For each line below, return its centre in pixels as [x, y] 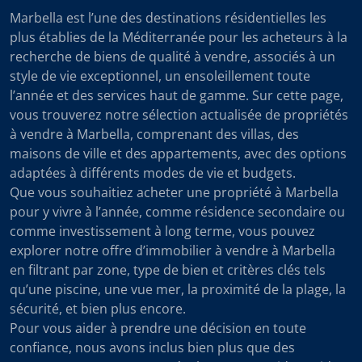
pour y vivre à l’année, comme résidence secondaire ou [177, 212]
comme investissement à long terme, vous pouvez [162, 231]
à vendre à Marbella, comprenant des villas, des [154, 134]
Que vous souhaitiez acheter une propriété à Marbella [174, 192]
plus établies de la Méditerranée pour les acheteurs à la [179, 37]
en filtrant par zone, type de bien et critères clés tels [168, 270]
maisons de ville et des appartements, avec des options [178, 154]
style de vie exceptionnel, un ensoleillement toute [160, 76]
